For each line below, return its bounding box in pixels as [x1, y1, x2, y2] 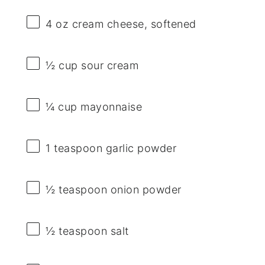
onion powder [107, 183, 182, 196]
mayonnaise [77, 100, 143, 113]
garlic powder [102, 141, 177, 154]
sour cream [77, 59, 139, 72]
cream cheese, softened [69, 17, 196, 30]
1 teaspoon [46, 141, 103, 154]
